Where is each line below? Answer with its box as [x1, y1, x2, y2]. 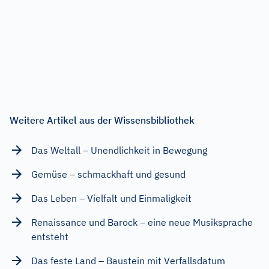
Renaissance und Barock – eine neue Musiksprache [31, 216, 253, 228]
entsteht [31, 230, 68, 243]
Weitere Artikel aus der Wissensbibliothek [10, 113, 195, 126]
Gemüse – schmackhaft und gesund [31, 168, 186, 180]
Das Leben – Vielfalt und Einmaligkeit [31, 192, 192, 204]
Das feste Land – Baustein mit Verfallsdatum [31, 254, 225, 267]
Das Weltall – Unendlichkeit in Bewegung [31, 144, 207, 156]
